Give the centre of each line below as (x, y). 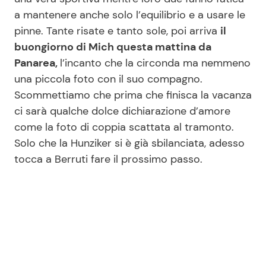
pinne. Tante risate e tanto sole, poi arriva (117, 31)
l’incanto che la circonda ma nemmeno (155, 63)
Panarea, (37, 63)
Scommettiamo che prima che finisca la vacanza (133, 95)
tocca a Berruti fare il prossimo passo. (108, 159)
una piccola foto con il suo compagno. (108, 79)
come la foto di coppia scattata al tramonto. (124, 127)
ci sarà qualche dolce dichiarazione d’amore (122, 111)
